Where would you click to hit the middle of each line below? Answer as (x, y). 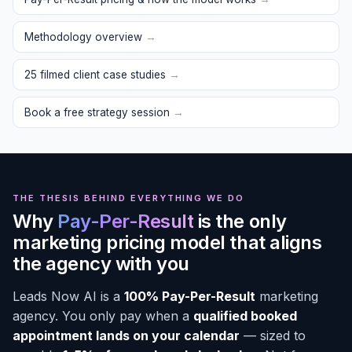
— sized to (273, 335)
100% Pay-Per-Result (190, 296)
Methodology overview (85, 37)
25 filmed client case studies (97, 75)
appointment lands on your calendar (126, 335)
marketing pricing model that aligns (167, 242)
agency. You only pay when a (103, 316)
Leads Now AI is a (68, 296)
